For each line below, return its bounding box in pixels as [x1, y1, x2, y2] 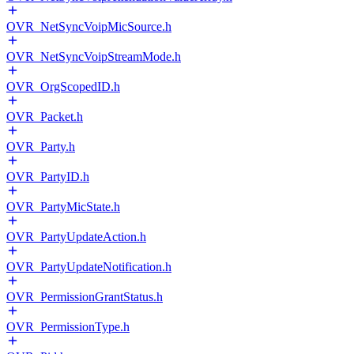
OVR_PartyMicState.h [6, 200, 120, 213]
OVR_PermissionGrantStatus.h [6, 290, 163, 303]
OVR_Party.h [6, 140, 75, 153]
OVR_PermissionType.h [6, 320, 130, 333]
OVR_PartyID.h [6, 170, 89, 183]
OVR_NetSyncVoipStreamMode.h [6, 50, 181, 63]
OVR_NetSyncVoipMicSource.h [6, 20, 171, 33]
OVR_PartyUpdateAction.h [6, 230, 146, 243]
